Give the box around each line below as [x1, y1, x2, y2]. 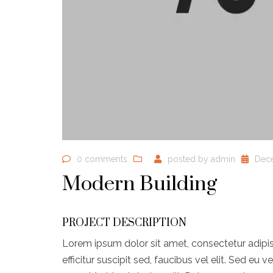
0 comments [77, 154, 127, 165]
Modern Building [62, 171, 217, 197]
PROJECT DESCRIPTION [62, 216, 186, 230]
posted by [168, 154, 211, 165]
